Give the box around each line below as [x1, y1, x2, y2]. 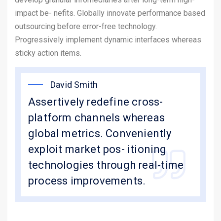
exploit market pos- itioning [28, 143, 167, 155]
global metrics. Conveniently [28, 127, 172, 140]
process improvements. [28, 174, 146, 187]
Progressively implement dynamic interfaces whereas [15, 35, 201, 44]
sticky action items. [15, 48, 81, 58]
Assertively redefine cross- [28, 95, 163, 108]
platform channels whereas [28, 111, 165, 124]
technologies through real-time [28, 158, 184, 171]
